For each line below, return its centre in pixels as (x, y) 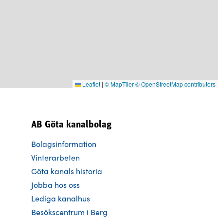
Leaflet (91, 84)
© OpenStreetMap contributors (175, 84)
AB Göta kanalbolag (71, 125)
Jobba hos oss (55, 184)
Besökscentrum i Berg (69, 212)
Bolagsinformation (64, 144)
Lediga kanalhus (61, 198)
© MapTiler (119, 84)
